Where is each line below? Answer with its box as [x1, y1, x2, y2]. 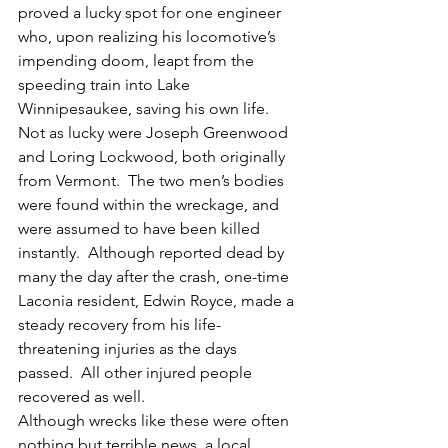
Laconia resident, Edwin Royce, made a [18, 291, 298, 310]
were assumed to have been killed [18, 219, 264, 238]
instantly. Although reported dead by [18, 243, 288, 262]
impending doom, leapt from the [18, 51, 258, 70]
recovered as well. [18, 387, 145, 406]
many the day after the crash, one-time [18, 267, 293, 286]
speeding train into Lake [18, 75, 194, 94]
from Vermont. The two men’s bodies [18, 171, 288, 190]
